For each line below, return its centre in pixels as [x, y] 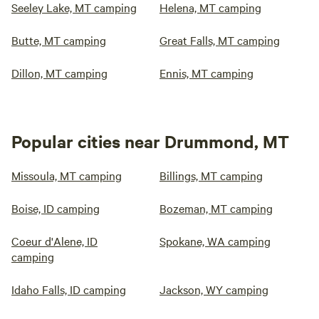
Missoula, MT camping [67, 176]
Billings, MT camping [211, 176]
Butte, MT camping [59, 40]
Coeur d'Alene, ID [54, 241]
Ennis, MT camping [206, 73]
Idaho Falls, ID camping [69, 289]
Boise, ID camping [56, 208]
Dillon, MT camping [59, 73]
